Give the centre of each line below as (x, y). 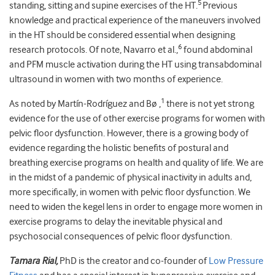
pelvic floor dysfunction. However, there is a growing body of (129, 134)
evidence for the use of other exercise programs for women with (137, 119)
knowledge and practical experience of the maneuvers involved (135, 21)
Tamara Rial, (33, 261)
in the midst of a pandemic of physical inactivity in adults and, (130, 178)
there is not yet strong (209, 104)
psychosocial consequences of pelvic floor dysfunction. (121, 237)
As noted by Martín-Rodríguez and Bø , (85, 104)
